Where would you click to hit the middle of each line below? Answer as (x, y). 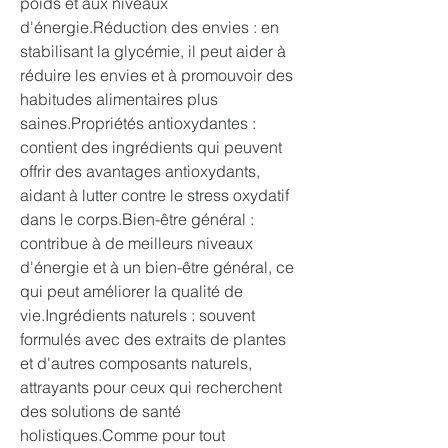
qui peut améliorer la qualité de (131, 291)
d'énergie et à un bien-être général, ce (157, 267)
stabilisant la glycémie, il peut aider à (153, 51)
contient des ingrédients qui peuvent (151, 147)
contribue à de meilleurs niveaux (136, 243)
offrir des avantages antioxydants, (140, 171)
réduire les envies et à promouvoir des (156, 75)
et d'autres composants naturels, (136, 363)
